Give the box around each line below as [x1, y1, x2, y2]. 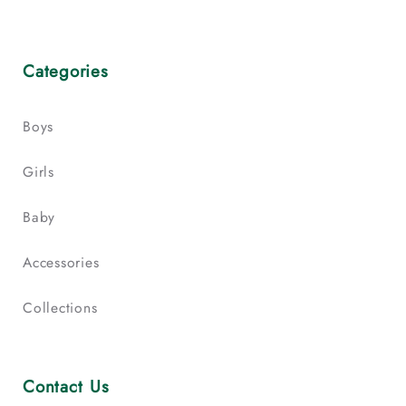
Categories [23, 58, 109, 83]
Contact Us [23, 373, 110, 399]
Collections [23, 297, 98, 319]
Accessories [23, 252, 100, 274]
